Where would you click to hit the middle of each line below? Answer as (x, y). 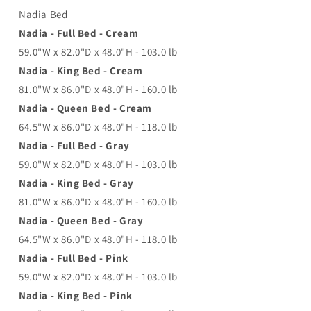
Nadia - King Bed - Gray (76, 183)
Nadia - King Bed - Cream (81, 70)
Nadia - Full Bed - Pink (74, 258)
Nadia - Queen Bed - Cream (85, 108)
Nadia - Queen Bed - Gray (81, 220)
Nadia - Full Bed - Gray (74, 145)
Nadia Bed (43, 14)
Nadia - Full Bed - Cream (79, 33)
